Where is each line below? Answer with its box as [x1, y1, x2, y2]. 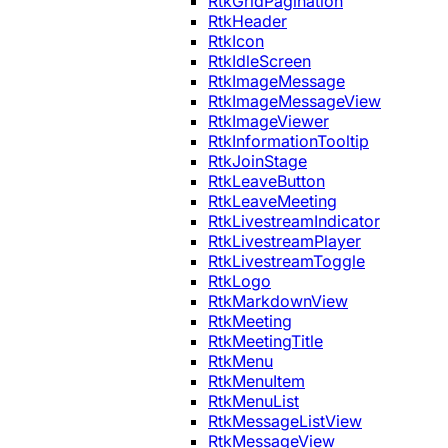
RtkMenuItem [208, 370, 305, 391]
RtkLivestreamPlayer [208, 230, 361, 251]
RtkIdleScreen [208, 50, 311, 71]
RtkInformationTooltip [208, 130, 369, 151]
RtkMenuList [208, 390, 299, 411]
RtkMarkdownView [208, 290, 348, 311]
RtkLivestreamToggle [208, 250, 365, 271]
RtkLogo [208, 270, 271, 291]
